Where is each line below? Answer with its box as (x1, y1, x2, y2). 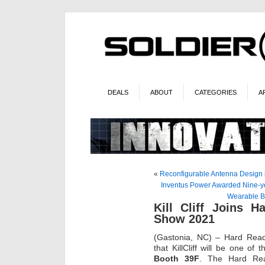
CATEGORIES (194, 88, 237, 96)
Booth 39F (154, 254, 199, 264)
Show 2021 (154, 212, 215, 225)
